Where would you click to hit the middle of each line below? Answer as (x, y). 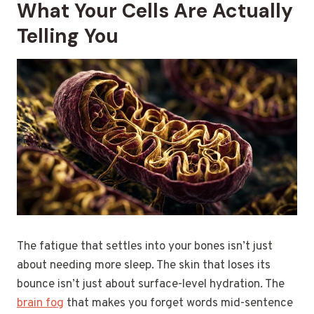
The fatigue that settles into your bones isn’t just (145, 247)
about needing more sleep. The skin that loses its (144, 266)
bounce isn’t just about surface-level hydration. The (151, 285)
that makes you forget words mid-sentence (178, 304)
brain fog (40, 304)
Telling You (68, 36)
